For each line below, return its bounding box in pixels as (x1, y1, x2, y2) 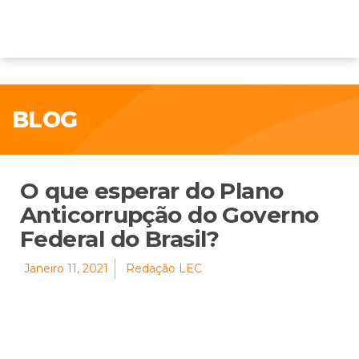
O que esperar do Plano (20, 176, 284, 204)
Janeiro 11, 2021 (24, 260, 108, 276)
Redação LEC (126, 260, 202, 276)
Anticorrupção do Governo (20, 200, 319, 228)
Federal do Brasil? (20, 224, 220, 252)
